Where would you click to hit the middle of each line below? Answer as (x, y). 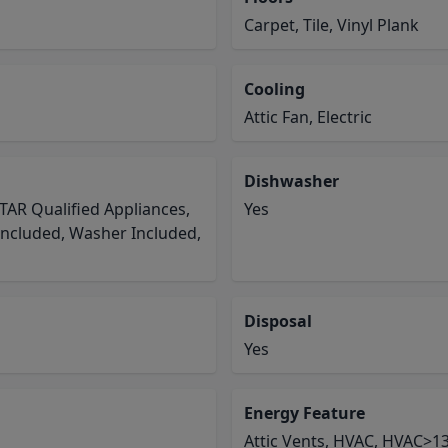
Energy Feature (304, 413)
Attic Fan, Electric (308, 117)
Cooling (274, 89)
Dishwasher (291, 181)
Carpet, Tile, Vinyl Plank (331, 25)
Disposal (278, 321)
